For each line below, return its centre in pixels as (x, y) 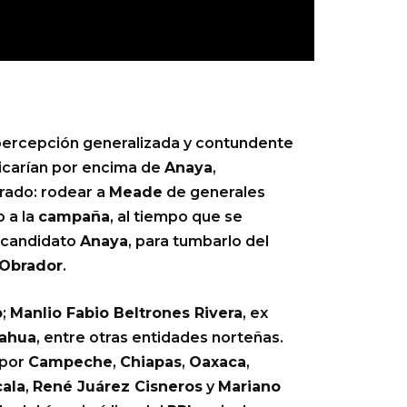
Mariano (249, 387)
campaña (74, 217)
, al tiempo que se (176, 217)
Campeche (70, 362)
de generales (214, 193)
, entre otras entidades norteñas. (160, 338)
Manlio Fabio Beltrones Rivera (126, 313)
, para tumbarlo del (199, 242)
